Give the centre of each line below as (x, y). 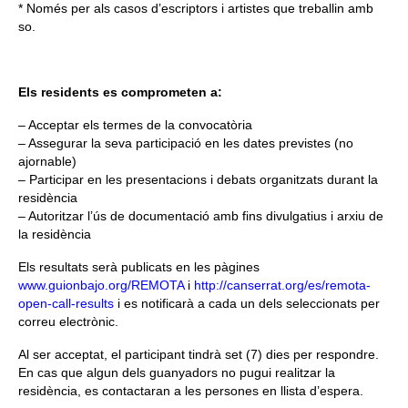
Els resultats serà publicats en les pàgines (139, 266)
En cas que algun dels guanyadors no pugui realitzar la (177, 372)
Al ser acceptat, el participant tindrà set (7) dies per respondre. (199, 354)
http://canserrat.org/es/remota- (282, 285)
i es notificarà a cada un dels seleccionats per (247, 303)
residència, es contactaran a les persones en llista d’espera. (191, 390)
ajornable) (47, 161)
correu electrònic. (68, 321)
